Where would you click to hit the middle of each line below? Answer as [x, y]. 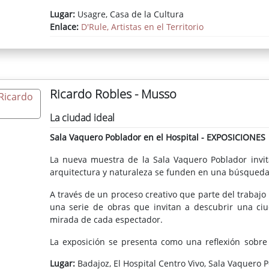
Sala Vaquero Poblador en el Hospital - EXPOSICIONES [157, 138]
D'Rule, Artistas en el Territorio [142, 26]
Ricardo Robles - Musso [113, 94]
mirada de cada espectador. [106, 220]
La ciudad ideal [82, 118]
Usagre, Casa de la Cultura [129, 14]
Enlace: [65, 26]
